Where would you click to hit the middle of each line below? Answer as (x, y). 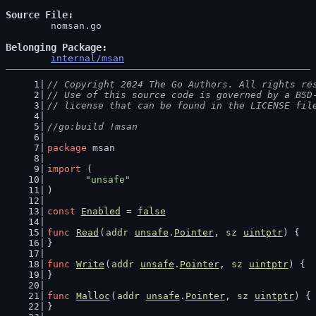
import (64, 169)
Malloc (93, 296)
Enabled (101, 211)
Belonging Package (54, 47)
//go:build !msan (92, 127)
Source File (37, 15)
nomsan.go (28, 26)
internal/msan (87, 58)
